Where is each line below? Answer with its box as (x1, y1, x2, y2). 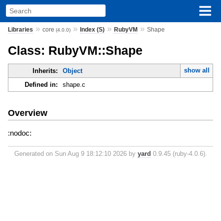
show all (184, 67, 210, 74)
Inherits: (32, 67, 58, 75)
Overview (7, 108, 47, 118)
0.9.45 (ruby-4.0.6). (150, 149, 207, 157)
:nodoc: (7, 128, 32, 137)
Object (62, 67, 82, 75)
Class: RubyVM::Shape (7, 43, 143, 57)
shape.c (62, 81, 85, 89)
